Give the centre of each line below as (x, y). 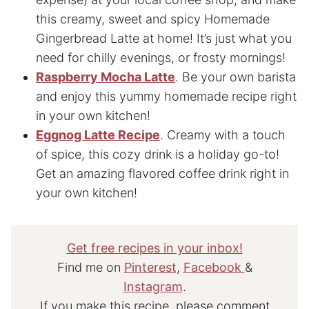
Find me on (90, 267)
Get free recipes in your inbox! (154, 248)
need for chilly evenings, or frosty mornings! (161, 57)
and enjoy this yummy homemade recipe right (166, 96)
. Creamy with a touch (223, 134)
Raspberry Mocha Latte (106, 77)
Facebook (214, 267)
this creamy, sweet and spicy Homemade (153, 19)
